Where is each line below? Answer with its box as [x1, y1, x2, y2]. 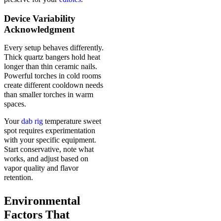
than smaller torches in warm [4, 90, 93, 99]
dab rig [21, 116, 43, 125]
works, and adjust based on [4, 154, 88, 163]
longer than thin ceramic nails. [4, 62, 97, 71]
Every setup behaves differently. [4, 43, 104, 52]
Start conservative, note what [4, 145, 94, 153]
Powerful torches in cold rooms [4, 71, 101, 80]
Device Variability [4, 13, 75, 24]
